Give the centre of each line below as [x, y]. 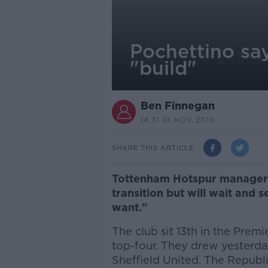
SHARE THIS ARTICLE [153, 147]
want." [129, 207]
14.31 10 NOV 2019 [177, 120]
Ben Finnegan [177, 106]
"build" [163, 68]
